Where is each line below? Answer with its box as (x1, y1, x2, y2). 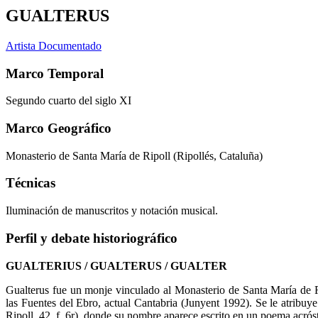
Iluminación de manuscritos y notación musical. (6, 204, 218, 217)
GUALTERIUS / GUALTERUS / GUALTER (6, 259, 227, 272)
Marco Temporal (6, 65, 104, 81)
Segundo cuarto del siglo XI (6, 94, 131, 107)
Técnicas (6, 175, 55, 191)
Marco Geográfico (6, 120, 111, 136)
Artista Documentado (6, 39, 102, 52)
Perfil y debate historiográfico (6, 230, 177, 246)
